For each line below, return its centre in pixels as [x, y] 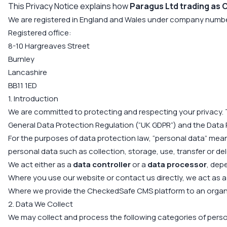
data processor [177, 164]
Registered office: [40, 33]
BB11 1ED [23, 85]
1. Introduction [33, 99]
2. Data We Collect [41, 204]
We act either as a [41, 164]
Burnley [21, 59]
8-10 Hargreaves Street [49, 46]
